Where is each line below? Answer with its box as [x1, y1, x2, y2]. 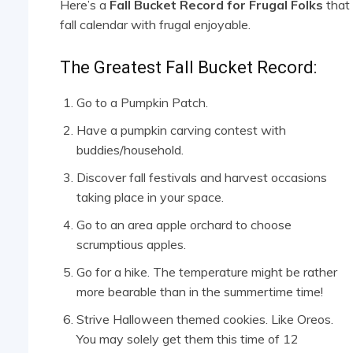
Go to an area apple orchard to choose [76, 217, 292, 233]
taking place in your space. [76, 189, 224, 206]
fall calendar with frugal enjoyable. [60, 17, 251, 33]
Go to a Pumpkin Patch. [76, 95, 208, 111]
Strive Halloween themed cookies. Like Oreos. [76, 311, 333, 328]
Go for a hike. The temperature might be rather [76, 264, 337, 281]
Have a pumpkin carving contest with [76, 122, 286, 139]
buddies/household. [76, 142, 184, 158]
